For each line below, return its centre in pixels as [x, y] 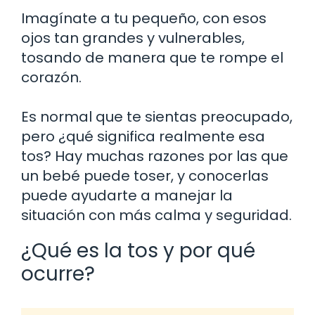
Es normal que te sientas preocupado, [157, 117]
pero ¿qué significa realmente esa [143, 137]
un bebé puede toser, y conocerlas [145, 176]
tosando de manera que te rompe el [152, 58]
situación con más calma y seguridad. [156, 216]
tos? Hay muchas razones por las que [155, 156]
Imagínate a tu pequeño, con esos [144, 19]
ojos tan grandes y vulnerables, [133, 38]
